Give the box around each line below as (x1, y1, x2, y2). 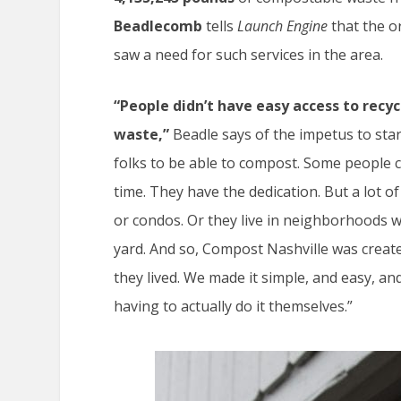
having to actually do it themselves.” (114, 296, 354, 317)
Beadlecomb (114, 15, 203, 36)
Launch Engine (237, 15, 332, 36)
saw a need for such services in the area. (114, 44, 388, 64)
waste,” (114, 124, 170, 145)
